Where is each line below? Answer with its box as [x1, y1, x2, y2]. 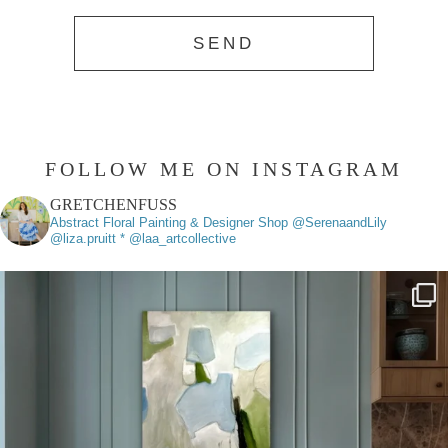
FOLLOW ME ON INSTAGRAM [45, 157, 403, 180]
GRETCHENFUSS [50, 195, 177, 213]
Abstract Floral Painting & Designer [50, 214, 254, 230]
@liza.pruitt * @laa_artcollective [50, 230, 236, 246]
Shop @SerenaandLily [254, 214, 387, 230]
